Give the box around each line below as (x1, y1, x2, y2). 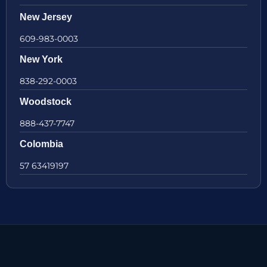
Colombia (20, 139, 63, 150)
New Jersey (20, 12, 72, 23)
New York (20, 54, 63, 65)
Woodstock (20, 97, 72, 107)
